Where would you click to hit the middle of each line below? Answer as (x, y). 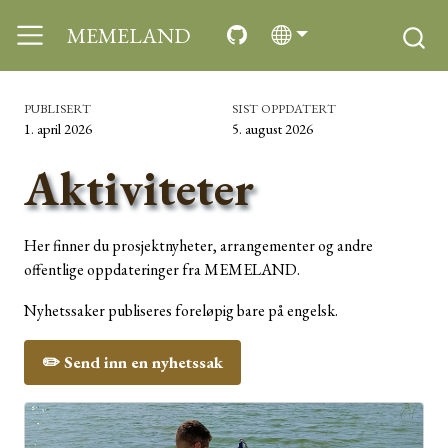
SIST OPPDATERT (284, 108)
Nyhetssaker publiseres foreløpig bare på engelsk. (181, 311)
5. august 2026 (272, 128)
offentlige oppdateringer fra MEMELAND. (162, 270)
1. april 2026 (58, 128)
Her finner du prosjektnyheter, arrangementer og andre (198, 246)
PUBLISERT (57, 108)
